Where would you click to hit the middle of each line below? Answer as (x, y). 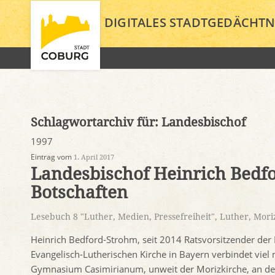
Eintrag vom (52, 157)
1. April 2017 (94, 157)
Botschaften (79, 192)
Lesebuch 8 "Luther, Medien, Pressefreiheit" (123, 217)
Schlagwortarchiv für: (96, 122)
